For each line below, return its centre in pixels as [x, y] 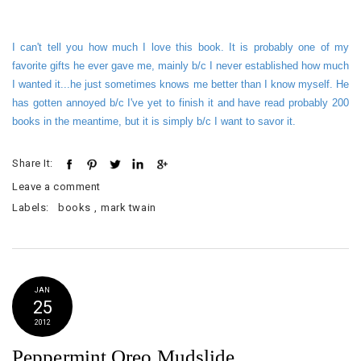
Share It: [33, 164]
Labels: [35, 208]
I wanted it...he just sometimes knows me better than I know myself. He [180, 85]
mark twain [129, 208]
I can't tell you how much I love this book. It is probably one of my [180, 48]
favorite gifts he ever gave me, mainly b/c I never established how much [180, 66]
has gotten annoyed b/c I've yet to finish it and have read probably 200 [180, 103]
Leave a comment [56, 187]
